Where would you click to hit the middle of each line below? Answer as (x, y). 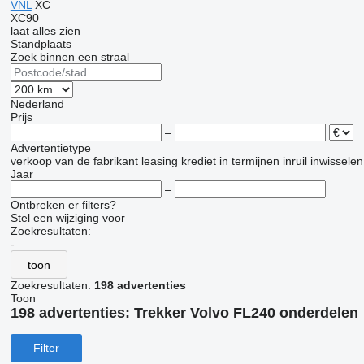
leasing (159, 161)
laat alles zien (45, 31)
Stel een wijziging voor (67, 218)
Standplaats (41, 44)
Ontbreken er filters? (63, 205)
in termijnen (249, 161)
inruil (295, 161)
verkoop (31, 161)
